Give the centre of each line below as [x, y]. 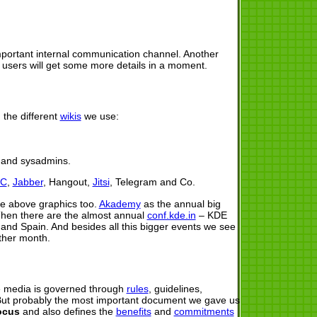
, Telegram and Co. [152, 182]
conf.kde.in [171, 215]
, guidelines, [175, 288]
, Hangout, [68, 182]
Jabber [28, 182]
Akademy [120, 203]
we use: [100, 116]
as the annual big [180, 203]
